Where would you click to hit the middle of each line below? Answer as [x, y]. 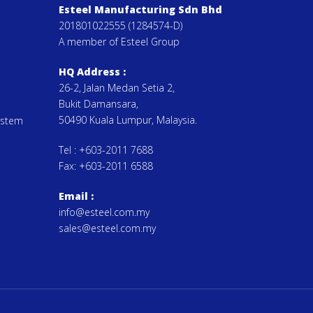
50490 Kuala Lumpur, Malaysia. [128, 120]
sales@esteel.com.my [108, 228]
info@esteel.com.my [104, 212]
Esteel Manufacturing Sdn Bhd [141, 9]
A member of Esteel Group [119, 42]
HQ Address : [93, 72]
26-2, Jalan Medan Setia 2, [117, 88]
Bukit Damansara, [99, 104]
